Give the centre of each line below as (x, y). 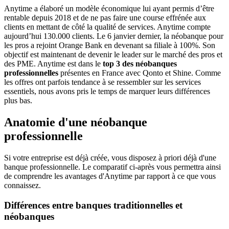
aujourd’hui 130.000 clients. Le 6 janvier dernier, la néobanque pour (114, 36)
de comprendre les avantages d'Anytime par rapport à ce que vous (110, 176)
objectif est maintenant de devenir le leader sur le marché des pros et (113, 55)
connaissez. (22, 186)
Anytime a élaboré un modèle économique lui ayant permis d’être (109, 9)
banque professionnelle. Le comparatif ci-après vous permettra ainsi (112, 167)
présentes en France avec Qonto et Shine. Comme (140, 73)
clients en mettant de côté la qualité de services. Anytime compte (107, 27)
